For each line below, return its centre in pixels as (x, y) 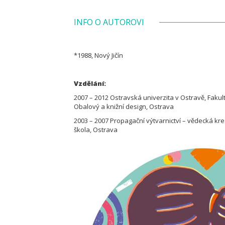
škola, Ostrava (96, 130)
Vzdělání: (90, 83)
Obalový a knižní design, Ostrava (125, 106)
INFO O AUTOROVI (109, 22)
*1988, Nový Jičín (99, 55)
